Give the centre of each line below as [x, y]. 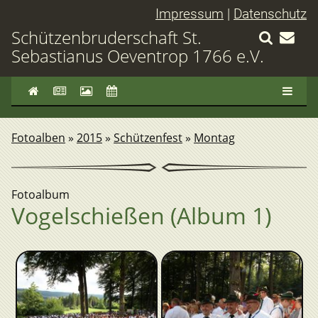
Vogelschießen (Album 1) [141, 215]
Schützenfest [148, 138]
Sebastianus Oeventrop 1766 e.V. [138, 56]
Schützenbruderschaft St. [106, 37]
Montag [214, 138]
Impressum [190, 14]
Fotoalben [38, 138]
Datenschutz [270, 14]
